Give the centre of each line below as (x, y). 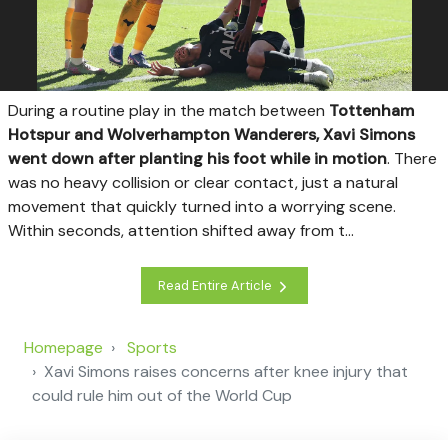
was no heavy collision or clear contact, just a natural (203, 183)
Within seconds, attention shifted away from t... (181, 231)
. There (412, 159)
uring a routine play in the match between (174, 111)
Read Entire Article (216, 285)
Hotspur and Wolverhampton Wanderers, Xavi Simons (211, 135)
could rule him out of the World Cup (162, 395)
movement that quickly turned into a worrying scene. (202, 207)
